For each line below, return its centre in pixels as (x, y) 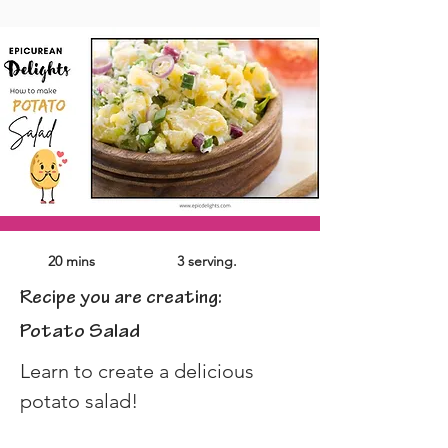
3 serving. (207, 260)
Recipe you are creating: (121, 298)
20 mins (71, 260)
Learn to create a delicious (139, 370)
